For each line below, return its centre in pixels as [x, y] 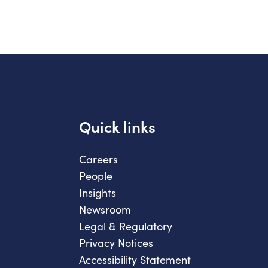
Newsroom [105, 210]
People [96, 176]
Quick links [117, 127]
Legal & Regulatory [126, 226]
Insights [98, 193]
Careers [98, 159]
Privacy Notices [116, 243]
